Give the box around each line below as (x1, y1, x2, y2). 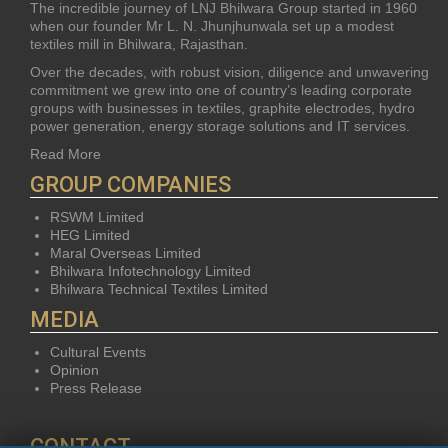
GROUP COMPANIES (30, 172, 231, 197)
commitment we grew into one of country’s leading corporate (30, 82, 412, 98)
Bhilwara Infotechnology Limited (50, 263, 251, 279)
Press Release (50, 380, 142, 396)
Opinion (50, 362, 99, 378)
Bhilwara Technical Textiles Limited (50, 281, 268, 297)
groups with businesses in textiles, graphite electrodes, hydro (30, 100, 415, 116)
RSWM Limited (50, 209, 144, 225)
